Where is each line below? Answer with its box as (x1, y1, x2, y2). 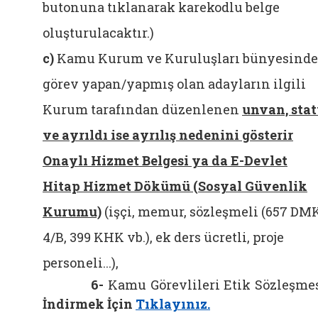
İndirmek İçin (43, 295, 133, 312)
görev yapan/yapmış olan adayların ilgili (43, 75, 306, 92)
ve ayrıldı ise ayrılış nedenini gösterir (43, 126, 293, 143)
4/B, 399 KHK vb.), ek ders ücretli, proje (43, 229, 284, 246)
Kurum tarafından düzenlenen (43, 101, 242, 118)
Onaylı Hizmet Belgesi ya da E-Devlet (43, 152, 287, 169)
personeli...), (43, 254, 119, 271)
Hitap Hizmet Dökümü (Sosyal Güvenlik (43, 177, 307, 194)
